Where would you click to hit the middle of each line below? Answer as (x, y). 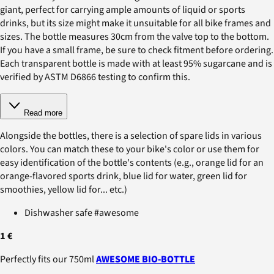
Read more (43, 113)
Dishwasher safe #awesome (82, 213)
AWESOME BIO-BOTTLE (146, 259)
